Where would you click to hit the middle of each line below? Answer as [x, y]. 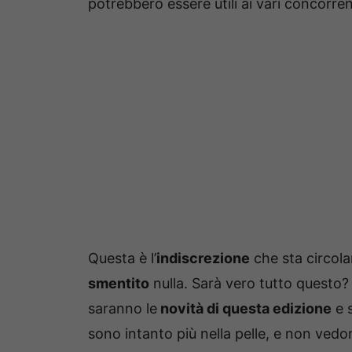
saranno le [123, 308]
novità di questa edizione [244, 308]
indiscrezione [203, 258]
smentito [119, 283]
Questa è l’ [122, 258]
